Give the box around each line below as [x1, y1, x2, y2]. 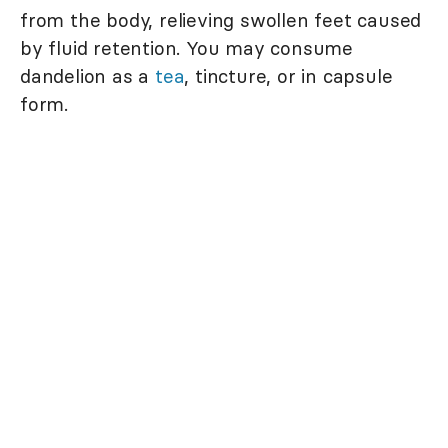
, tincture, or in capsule [184, 63, 393, 88]
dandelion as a [20, 63, 156, 88]
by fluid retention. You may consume [20, 35, 353, 60]
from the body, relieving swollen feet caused [20, 7, 422, 32]
